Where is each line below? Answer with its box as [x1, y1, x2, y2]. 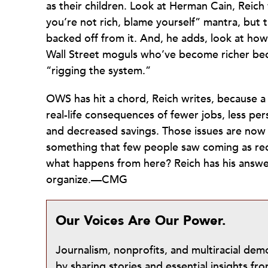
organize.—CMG [46, 172, 127, 187]
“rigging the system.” [46, 63, 151, 78]
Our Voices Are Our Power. [56, 212, 226, 230]
